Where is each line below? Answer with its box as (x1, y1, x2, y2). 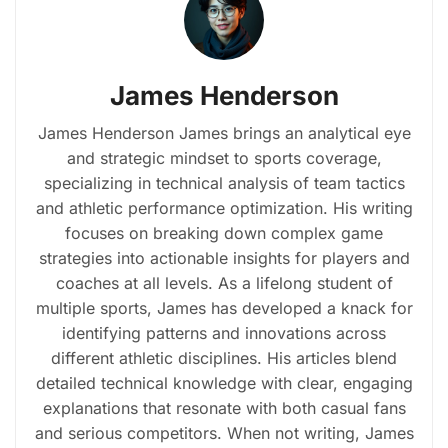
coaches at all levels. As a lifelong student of (55, 273, 393, 293)
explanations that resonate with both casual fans (42, 398, 406, 418)
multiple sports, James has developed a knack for (35, 298, 413, 318)
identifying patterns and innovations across (62, 323, 386, 343)
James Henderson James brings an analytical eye (37, 123, 411, 143)
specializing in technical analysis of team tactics (43, 173, 405, 193)
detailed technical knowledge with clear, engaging (35, 373, 413, 393)
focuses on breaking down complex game (65, 223, 383, 243)
